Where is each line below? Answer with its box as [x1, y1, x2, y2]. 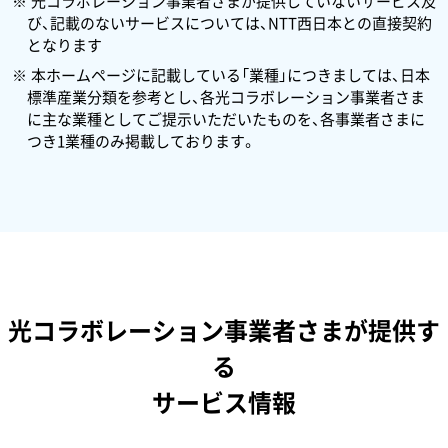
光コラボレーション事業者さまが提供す [8, 312, 440, 348]
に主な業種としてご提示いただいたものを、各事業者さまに [26, 108, 425, 130]
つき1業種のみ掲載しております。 [26, 130, 256, 152]
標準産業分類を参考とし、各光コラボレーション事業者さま [26, 86, 425, 108]
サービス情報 [152, 384, 296, 420]
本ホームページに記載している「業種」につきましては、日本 [31, 64, 430, 86]
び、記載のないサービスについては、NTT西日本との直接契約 [26, 12, 432, 34]
